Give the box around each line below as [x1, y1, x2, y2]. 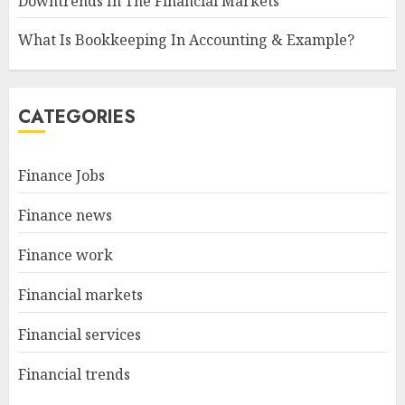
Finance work [18, 244, 113, 265]
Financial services [18, 324, 141, 344]
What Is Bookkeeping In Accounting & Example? [18, 29, 354, 50]
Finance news [18, 204, 112, 225]
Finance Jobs [18, 165, 105, 185]
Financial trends [18, 363, 130, 384]
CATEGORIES [18, 103, 136, 130]
